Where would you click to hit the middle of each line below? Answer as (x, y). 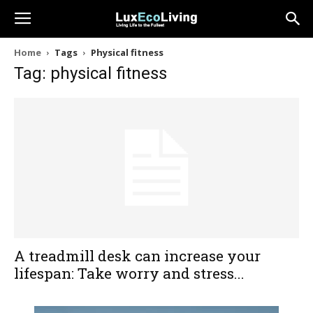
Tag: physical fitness (90, 73)
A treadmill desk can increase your (137, 256)
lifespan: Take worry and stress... (129, 274)
